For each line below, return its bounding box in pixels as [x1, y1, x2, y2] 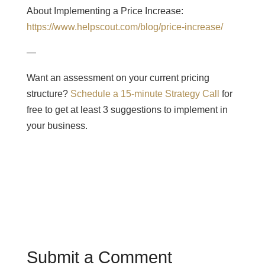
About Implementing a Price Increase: [26, 6, 183, 16]
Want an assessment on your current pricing [26, 73, 209, 83]
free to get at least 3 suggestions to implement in [26, 105, 228, 115]
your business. [26, 121, 88, 131]
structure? [26, 89, 70, 99]
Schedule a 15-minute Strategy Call [70, 89, 219, 99]
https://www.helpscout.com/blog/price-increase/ [26, 22, 223, 32]
